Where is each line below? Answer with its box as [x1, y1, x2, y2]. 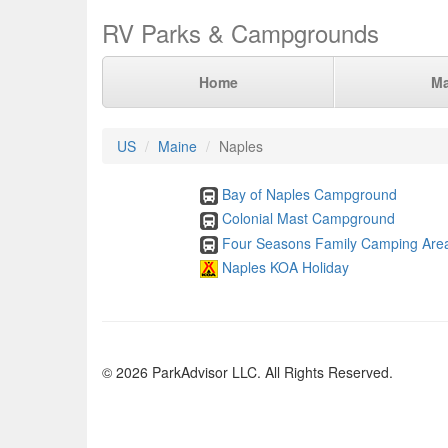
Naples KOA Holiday [221, 256, 349, 277]
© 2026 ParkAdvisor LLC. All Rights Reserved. [102, 362, 393, 383]
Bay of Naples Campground [221, 184, 397, 204]
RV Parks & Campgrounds [102, 15, 379, 50]
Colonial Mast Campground [221, 208, 395, 229]
